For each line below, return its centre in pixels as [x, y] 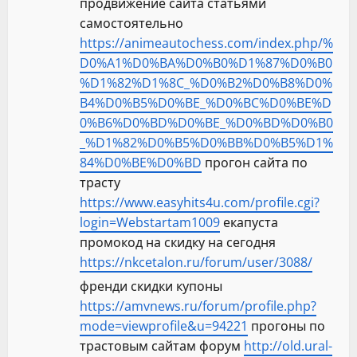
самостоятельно [131, 24]
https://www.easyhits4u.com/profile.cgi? [200, 203]
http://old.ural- [288, 346]
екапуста [249, 223]
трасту [100, 183]
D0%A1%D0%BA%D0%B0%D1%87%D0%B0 [206, 63]
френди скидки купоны [151, 286]
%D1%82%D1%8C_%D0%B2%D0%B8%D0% [206, 83]
